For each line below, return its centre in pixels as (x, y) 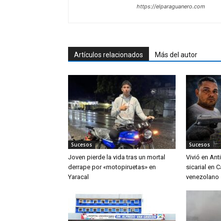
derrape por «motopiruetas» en (112, 167)
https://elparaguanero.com (171, 7)
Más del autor (176, 55)
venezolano (203, 177)
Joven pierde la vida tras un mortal (117, 157)
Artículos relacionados (109, 55)
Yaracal (78, 177)
